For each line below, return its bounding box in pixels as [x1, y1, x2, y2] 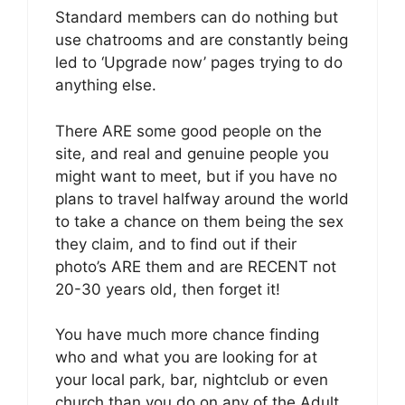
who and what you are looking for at [55, 348, 317, 367]
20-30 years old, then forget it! [55, 279, 280, 298]
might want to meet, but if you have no [55, 166, 337, 185]
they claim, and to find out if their [55, 234, 297, 253]
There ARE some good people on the [55, 121, 322, 140]
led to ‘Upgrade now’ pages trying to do [55, 53, 343, 72]
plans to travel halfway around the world [55, 189, 349, 208]
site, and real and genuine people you [55, 144, 329, 163]
